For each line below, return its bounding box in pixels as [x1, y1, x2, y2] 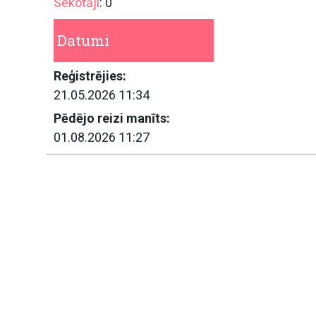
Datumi [57, 30, 109, 50]
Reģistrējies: [54, 68, 126, 83]
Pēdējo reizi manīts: [54, 110, 170, 126]
